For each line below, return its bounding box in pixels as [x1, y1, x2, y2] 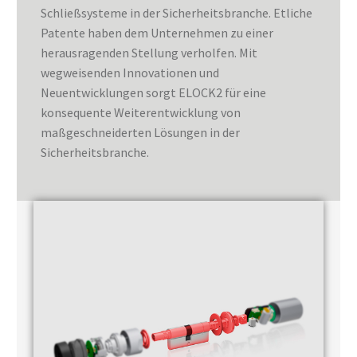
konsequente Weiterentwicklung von [41, 104, 241, 120]
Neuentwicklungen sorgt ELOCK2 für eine [41, 84, 266, 100]
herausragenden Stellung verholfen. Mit [41, 45, 257, 61]
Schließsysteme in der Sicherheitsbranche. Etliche [41, 5, 312, 21]
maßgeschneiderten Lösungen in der [41, 124, 240, 140]
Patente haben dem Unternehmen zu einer [41, 25, 273, 41]
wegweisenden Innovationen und [41, 65, 219, 80]
